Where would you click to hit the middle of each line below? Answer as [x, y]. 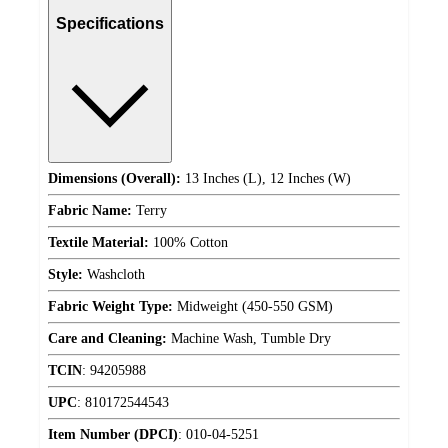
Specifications [110, 24]
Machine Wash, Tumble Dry [249, 338]
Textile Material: [98, 242]
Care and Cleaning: [107, 338]
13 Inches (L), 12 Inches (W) [266, 178]
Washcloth [114, 274]
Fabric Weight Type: [110, 306]
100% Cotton [188, 242]
